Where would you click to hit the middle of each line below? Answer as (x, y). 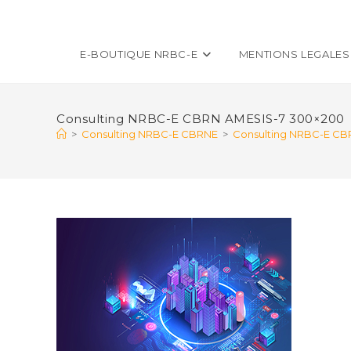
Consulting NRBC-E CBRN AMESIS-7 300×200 (201, 119)
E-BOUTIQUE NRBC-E (139, 54)
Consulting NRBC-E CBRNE (150, 134)
